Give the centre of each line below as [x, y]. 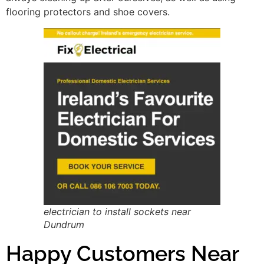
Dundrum [64, 224]
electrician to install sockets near [117, 211]
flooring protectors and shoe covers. [88, 11]
